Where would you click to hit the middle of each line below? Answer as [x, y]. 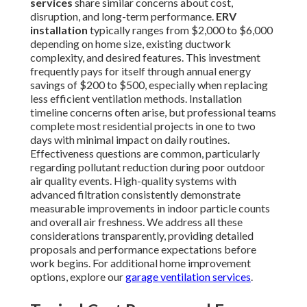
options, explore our [78, 277]
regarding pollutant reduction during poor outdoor [148, 167]
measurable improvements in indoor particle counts [150, 208]
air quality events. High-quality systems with [133, 181]
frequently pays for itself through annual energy [140, 71]
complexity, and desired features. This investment [145, 58]
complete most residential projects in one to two [143, 126]
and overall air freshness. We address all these [136, 222]
